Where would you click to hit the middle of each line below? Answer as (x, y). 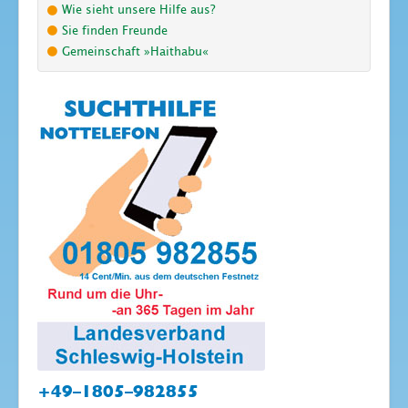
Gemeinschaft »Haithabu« (135, 51)
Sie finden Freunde (115, 31)
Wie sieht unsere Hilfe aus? (138, 10)
